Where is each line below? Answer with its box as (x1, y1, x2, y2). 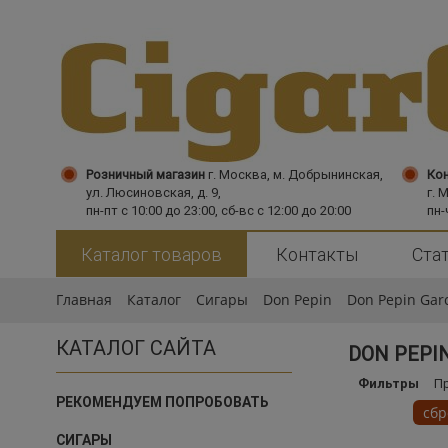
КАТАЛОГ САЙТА (56, 335, 216, 361)
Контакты (276, 243, 358, 266)
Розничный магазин (86, 166, 205, 183)
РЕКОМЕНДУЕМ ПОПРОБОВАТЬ (56, 393, 269, 412)
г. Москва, (208, 166, 270, 183)
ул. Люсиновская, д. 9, (86, 184, 221, 201)
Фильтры (358, 375, 419, 393)
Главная (56, 290, 112, 309)
